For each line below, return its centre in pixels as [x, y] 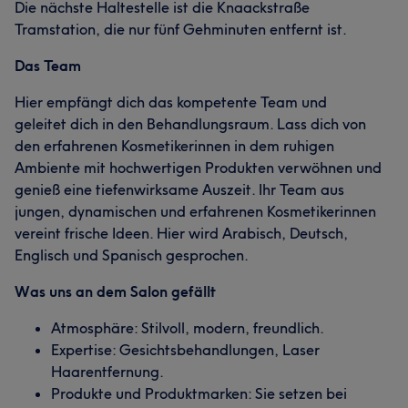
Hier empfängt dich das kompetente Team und [171, 102]
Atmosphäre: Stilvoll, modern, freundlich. [188, 328]
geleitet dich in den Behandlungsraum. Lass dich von [190, 124]
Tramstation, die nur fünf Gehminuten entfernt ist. [181, 29]
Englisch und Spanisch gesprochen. [132, 255]
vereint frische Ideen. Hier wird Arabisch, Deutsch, [181, 233]
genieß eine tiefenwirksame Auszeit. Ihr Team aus [179, 189]
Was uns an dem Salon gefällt [115, 291]
